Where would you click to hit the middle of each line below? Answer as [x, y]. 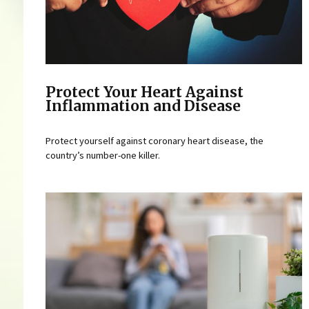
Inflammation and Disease [143, 107]
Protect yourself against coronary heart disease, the [154, 140]
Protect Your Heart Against [144, 93]
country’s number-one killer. [102, 155]
